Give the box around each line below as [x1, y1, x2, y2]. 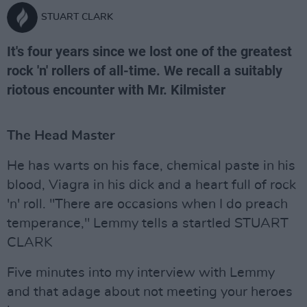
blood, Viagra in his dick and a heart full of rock [7, 178, 296, 192]
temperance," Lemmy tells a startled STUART [7, 217, 288, 230]
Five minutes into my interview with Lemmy [7, 266, 275, 280]
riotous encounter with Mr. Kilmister [7, 82, 225, 98]
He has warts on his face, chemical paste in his [7, 159, 295, 173]
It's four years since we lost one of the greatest [7, 43, 292, 60]
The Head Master [7, 129, 115, 143]
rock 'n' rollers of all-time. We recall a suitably [7, 62, 282, 79]
